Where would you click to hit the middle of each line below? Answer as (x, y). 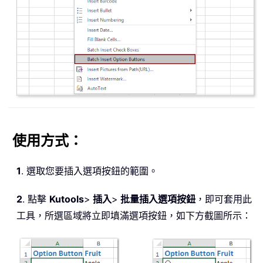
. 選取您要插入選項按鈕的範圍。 (90, 171)
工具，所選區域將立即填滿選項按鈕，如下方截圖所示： (134, 215)
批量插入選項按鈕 (157, 199)
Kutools (67, 199)
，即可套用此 (224, 199)
